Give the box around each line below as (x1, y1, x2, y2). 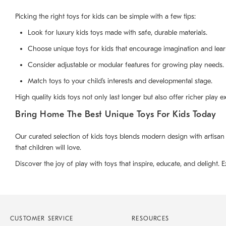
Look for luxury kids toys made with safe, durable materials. (28, 28, 207, 37)
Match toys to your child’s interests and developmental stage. (28, 77, 212, 86)
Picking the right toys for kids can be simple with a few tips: (15, 12, 196, 21)
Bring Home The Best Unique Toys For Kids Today (15, 109, 216, 120)
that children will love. (15, 143, 81, 152)
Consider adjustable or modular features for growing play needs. (28, 61, 224, 70)
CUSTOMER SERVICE (10, 215, 74, 222)
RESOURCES (132, 215, 169, 222)
